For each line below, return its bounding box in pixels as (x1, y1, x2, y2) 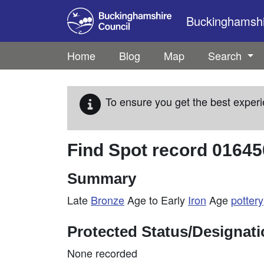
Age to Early (124, 192, 188, 207)
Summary (67, 170, 136, 187)
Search (208, 48, 245, 63)
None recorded (67, 245, 137, 260)
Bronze (91, 192, 124, 207)
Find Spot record (67, 140, 212, 160)
